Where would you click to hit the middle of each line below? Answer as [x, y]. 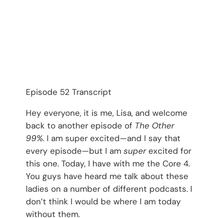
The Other [154, 125]
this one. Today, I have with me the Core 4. [108, 163]
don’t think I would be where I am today [103, 201]
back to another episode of [80, 125]
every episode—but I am [74, 151]
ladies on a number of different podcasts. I [109, 189]
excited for [168, 151]
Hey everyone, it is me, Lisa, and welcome [106, 113]
